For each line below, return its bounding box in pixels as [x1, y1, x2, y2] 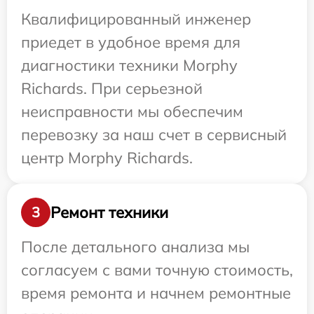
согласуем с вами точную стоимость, [21, 260, 293, 280]
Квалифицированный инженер [21, 9, 251, 29]
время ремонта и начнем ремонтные [21, 283, 291, 303]
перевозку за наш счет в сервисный [21, 125, 287, 144]
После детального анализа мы [21, 237, 250, 257]
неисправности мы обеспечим [21, 102, 243, 121]
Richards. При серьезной [21, 78, 203, 98]
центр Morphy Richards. [21, 148, 193, 168]
